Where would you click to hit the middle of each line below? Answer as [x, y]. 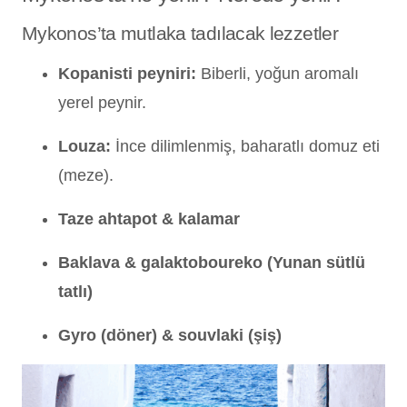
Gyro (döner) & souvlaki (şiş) [170, 335]
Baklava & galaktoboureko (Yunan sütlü [212, 262]
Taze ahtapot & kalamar [149, 218]
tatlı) [75, 291]
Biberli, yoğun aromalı [278, 73]
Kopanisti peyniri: [127, 73]
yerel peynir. [102, 102]
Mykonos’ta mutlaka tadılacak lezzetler [180, 33]
